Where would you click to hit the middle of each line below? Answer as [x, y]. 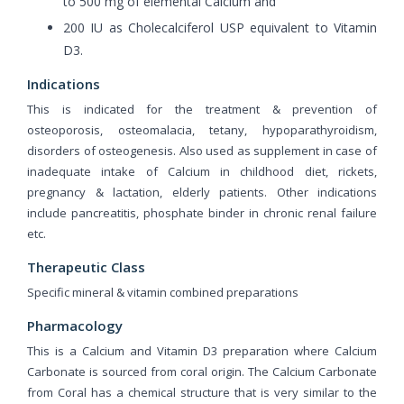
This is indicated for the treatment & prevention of [202, 109]
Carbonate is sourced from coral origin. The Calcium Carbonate [202, 371]
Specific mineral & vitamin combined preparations [163, 292]
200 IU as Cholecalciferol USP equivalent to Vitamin [220, 27]
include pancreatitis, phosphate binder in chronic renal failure [202, 212]
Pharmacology [75, 325]
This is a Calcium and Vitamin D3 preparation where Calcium [202, 350]
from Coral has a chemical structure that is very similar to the [202, 392]
